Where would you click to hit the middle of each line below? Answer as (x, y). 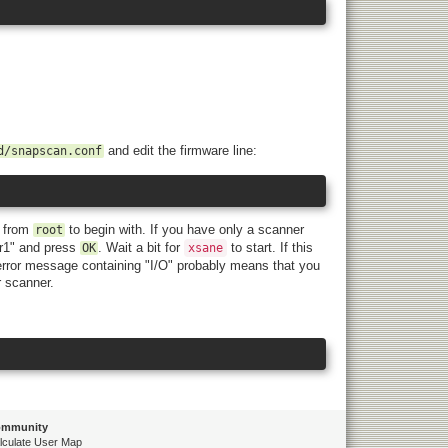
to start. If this (270, 248)
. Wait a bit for (141, 248)
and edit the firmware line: (180, 150)
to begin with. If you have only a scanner (184, 230)
